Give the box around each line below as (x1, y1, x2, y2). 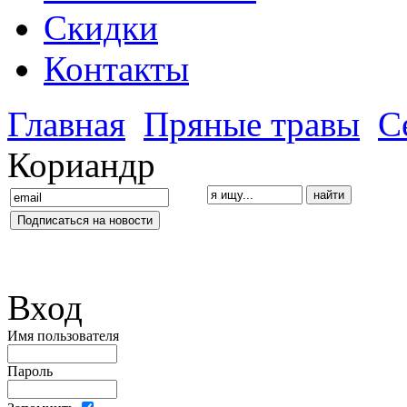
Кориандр (7, 145, 155, 185)
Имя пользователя (7, 328, 119, 344)
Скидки (44, 8, 158, 48)
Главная (7, 104, 125, 144)
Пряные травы (144, 104, 360, 144)
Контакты (44, 49, 189, 89)
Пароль (7, 363, 53, 380)
